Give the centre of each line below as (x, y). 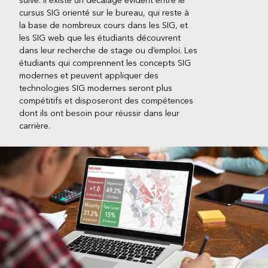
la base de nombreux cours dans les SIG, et (103, 26)
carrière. (35, 126)
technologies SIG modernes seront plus (96, 89)
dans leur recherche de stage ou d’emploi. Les (108, 51)
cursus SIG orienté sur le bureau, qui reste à (104, 13)
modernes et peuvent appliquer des (89, 76)
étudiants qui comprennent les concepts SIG (105, 63)
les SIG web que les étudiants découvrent (100, 38)
